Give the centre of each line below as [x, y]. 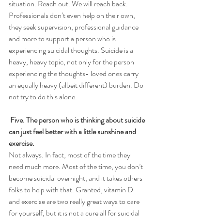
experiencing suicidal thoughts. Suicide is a [72, 50]
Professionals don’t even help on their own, [73, 15]
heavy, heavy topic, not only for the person [72, 62]
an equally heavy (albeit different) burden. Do [77, 85]
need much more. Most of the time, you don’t [77, 166]
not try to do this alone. [44, 96]
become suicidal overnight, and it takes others [76, 178]
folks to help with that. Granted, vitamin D [72, 189]
